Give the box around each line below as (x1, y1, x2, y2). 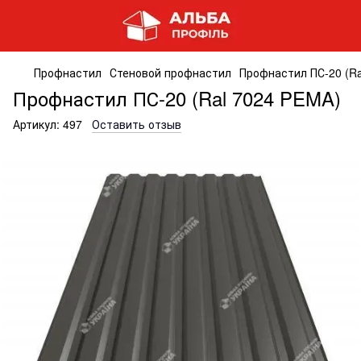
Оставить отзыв (92, 116, 181, 132)
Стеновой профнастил (110, 64, 231, 81)
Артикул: (13, 116, 60, 132)
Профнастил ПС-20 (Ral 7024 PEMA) (13, 84, 341, 112)
